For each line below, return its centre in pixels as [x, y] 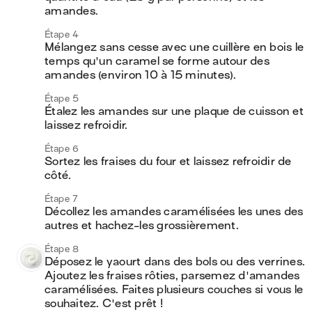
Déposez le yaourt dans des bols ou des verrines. [175, 262]
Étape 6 [62, 149]
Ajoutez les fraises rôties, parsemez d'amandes [172, 276]
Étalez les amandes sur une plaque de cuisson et [174, 111]
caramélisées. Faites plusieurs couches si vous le [174, 290]
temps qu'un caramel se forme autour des [157, 61]
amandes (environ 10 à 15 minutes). [141, 75]
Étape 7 [62, 199]
